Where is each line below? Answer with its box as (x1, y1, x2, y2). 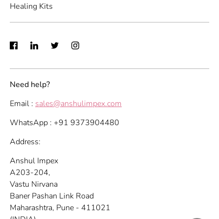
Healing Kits (10, 1, 53, 12)
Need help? (10, 79, 50, 90)
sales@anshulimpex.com (35, 98, 122, 109)
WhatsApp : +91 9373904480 (10, 117, 119, 128)
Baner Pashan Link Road (10, 191, 94, 201)
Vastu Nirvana (10, 179, 58, 190)
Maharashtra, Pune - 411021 (10, 202, 110, 213)
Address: (10, 136, 41, 147)
